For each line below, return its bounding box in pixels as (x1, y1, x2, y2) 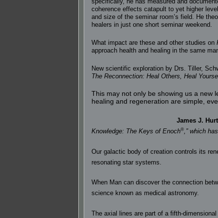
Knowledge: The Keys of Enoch (91, 127, 181, 135)
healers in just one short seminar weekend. (91, 20, 212, 28)
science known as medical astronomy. (91, 189, 199, 197)
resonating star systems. (91, 158, 162, 166)
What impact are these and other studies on (91, 38, 217, 46)
